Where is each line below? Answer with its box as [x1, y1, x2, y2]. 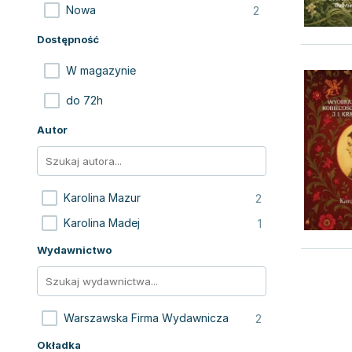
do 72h [66, 93, 103, 107]
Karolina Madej [64, 216, 140, 229]
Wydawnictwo [37, 244, 112, 256]
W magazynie [66, 64, 136, 77]
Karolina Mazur [64, 191, 141, 204]
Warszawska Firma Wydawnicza [64, 311, 229, 324]
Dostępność [37, 33, 99, 46]
